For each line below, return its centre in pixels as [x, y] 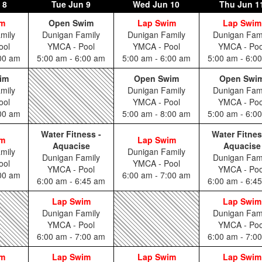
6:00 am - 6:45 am [71, 181]
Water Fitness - [71, 134]
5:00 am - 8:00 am [156, 113]
